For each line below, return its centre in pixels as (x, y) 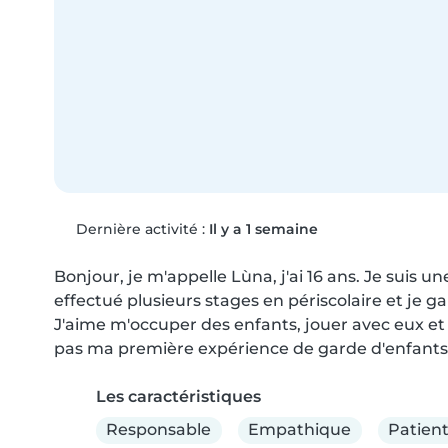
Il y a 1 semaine (263, 228)
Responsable (159, 430)
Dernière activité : (140, 228)
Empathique (300, 430)
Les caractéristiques (178, 396)
